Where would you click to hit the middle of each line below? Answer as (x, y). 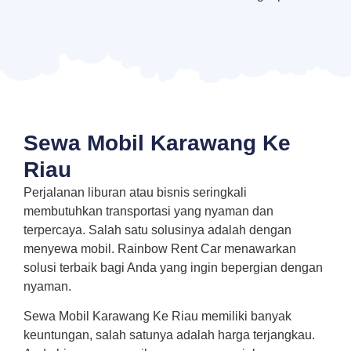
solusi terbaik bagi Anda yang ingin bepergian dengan (173, 267)
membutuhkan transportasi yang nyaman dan (148, 211)
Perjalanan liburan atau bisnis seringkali (135, 192)
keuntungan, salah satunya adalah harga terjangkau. (169, 335)
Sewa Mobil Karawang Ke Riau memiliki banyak (157, 316)
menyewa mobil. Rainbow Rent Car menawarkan (160, 248)
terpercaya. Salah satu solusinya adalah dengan (157, 230)
